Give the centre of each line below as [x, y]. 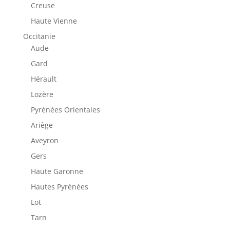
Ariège [42, 125]
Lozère [42, 94]
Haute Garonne [57, 171]
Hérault [43, 79]
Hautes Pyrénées [59, 186]
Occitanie [39, 36]
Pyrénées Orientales [65, 109]
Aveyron [44, 140]
